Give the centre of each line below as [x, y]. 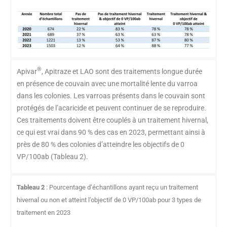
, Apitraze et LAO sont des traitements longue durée [122, 71]
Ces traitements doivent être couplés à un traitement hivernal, [112, 120]
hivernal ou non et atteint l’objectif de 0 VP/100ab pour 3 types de [109, 200]
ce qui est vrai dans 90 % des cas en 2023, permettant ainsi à [111, 132]
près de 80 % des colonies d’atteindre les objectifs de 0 [101, 144]
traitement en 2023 [44, 212]
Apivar [27, 71]
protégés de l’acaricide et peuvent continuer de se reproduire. [111, 108]
